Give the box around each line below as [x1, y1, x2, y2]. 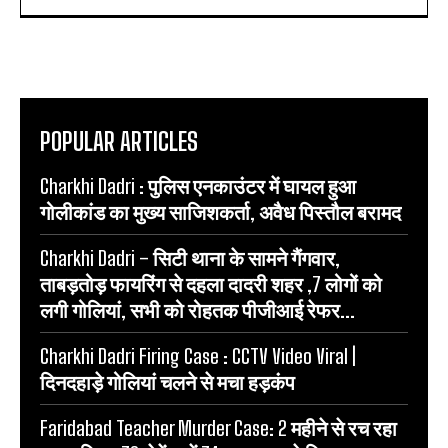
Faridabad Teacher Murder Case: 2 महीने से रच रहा [40, 415, 397, 440]
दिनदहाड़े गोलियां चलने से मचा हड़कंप [40, 369, 295, 394]
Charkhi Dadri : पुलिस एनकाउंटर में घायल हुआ [40, 173, 356, 198]
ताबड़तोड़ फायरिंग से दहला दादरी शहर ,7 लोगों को [40, 271, 382, 296]
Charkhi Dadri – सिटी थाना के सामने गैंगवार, [40, 245, 340, 270]
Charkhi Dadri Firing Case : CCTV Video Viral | [40, 343, 356, 368]
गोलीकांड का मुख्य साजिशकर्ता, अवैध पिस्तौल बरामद [40, 199, 401, 224]
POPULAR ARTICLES [40, 126, 198, 156]
